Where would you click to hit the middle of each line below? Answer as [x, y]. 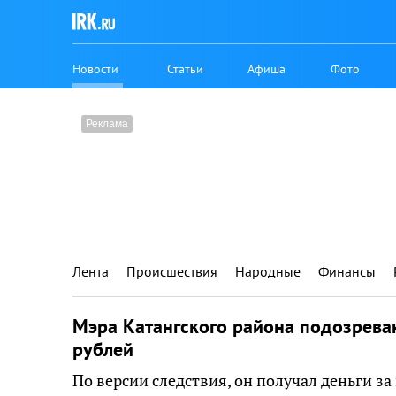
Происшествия [172, 271]
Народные [268, 271]
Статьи [186, 69]
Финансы [347, 271]
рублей [103, 349]
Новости [95, 69]
